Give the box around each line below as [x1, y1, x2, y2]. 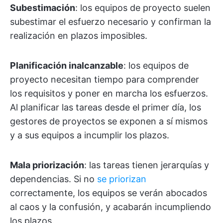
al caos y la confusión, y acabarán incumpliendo [10, 202, 211, 212]
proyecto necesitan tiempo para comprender [10, 74, 199, 85]
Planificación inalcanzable [10, 60, 123, 71]
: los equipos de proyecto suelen [75, 2, 211, 13]
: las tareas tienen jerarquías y [84, 160, 209, 170]
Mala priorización [10, 160, 84, 170]
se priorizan [97, 174, 146, 184]
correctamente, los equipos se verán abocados [10, 188, 207, 198]
